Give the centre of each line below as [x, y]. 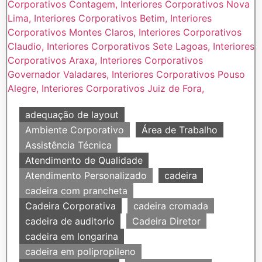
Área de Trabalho [180, 130]
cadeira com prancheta [76, 190]
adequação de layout [72, 114]
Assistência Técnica [68, 145]
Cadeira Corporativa [70, 206]
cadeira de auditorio [70, 221]
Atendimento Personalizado [86, 175]
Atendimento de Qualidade [84, 160]
